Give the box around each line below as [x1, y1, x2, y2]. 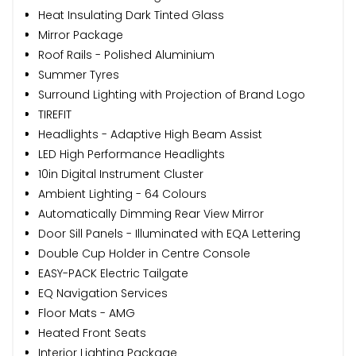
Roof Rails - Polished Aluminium [38, 46, 215, 63]
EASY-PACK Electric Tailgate [38, 265, 188, 281]
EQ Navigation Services [38, 284, 168, 301]
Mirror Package [38, 26, 123, 43]
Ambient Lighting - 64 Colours [38, 185, 207, 202]
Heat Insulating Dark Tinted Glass [38, 6, 224, 23]
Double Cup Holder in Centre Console [38, 245, 250, 261]
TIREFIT [38, 106, 72, 122]
